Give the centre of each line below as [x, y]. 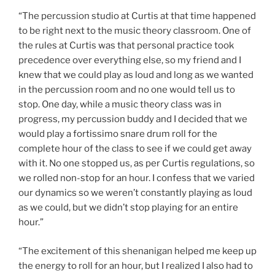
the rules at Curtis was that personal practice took [126, 46]
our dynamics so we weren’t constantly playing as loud [135, 193]
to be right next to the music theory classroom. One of [135, 31]
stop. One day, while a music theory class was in [120, 105]
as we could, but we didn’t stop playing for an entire [128, 208]
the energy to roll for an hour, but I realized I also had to [136, 265]
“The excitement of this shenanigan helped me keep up [137, 251]
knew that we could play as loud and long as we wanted [136, 75]
